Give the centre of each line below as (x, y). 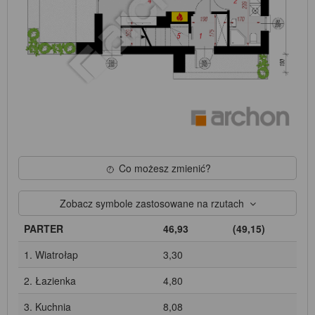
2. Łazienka (50, 281)
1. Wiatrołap (51, 255)
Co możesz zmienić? (165, 168)
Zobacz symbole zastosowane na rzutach (154, 204)
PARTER (44, 229)
